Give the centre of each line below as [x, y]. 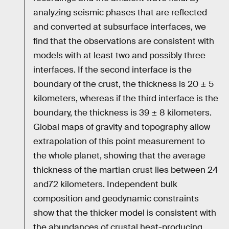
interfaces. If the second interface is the [112, 70]
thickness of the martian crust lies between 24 [126, 170]
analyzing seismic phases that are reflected [120, 12]
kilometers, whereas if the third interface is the [126, 98]
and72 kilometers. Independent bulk [105, 184]
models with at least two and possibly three [119, 55]
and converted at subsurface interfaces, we [120, 27]
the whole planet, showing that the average [119, 155]
